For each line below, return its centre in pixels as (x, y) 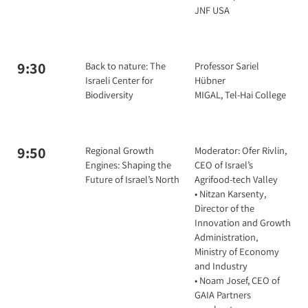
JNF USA (212, 10)
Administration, (226, 237)
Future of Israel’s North (132, 179)
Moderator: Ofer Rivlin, (241, 150)
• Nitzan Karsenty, (230, 194)
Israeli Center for (119, 80)
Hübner (210, 80)
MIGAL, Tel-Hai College (240, 95)
